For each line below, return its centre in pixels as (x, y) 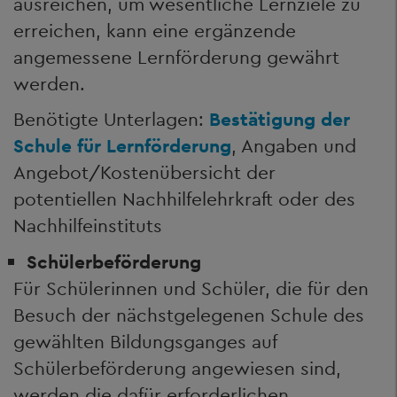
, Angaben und (294, 146)
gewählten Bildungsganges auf (145, 341)
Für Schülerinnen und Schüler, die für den (191, 288)
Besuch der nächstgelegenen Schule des (189, 315)
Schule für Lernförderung (122, 146)
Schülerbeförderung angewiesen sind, (177, 368)
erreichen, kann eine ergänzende (155, 30)
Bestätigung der (280, 119)
